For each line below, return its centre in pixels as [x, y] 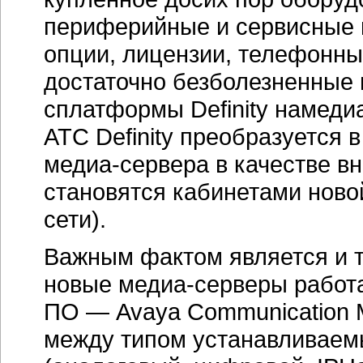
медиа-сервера [126, 164]
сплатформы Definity [159, 109]
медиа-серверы [203, 284]
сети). [75, 219]
